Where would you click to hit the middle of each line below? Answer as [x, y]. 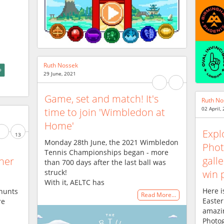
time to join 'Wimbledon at [105, 112]
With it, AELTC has [74, 182]
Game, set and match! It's [101, 98]
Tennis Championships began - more [106, 152]
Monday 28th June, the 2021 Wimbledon [111, 142]
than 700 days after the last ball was [105, 162]
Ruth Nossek [61, 65]
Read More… [158, 195]
